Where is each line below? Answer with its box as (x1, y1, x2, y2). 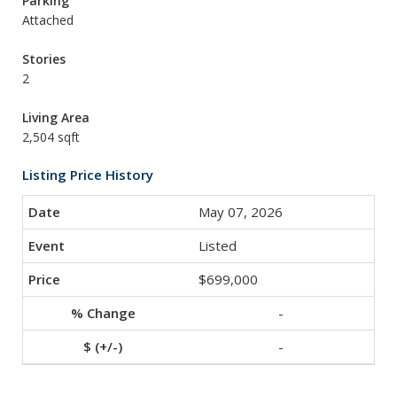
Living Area (22, 109, 90, 126)
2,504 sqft (22, 128, 80, 145)
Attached (22, 12, 74, 28)
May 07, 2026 (198, 203, 283, 221)
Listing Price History (22, 166, 153, 183)
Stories (22, 51, 66, 67)
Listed (198, 237, 237, 254)
